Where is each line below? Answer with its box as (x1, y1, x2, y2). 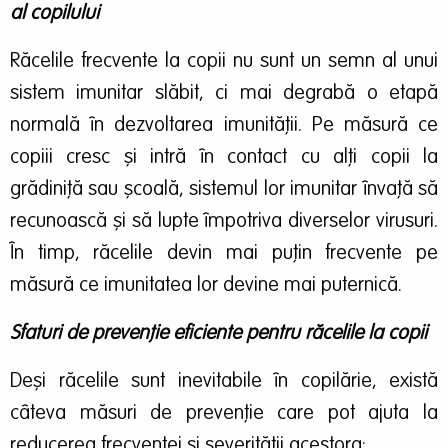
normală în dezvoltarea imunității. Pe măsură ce (10, 115, 438, 136)
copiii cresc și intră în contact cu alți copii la (10, 147, 438, 168)
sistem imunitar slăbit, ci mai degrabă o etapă (10, 83, 438, 104)
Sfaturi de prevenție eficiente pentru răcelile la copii (10, 323, 427, 344)
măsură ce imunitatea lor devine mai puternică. (10, 275, 402, 296)
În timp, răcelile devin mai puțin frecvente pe (10, 243, 438, 264)
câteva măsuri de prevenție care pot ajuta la (10, 403, 438, 424)
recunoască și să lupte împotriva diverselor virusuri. (10, 211, 438, 232)
